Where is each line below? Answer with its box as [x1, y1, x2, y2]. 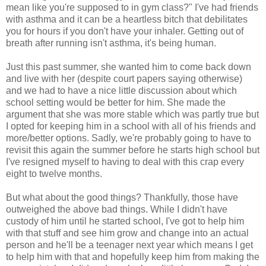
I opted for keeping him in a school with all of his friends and [6, 121, 256, 131]
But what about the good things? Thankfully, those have [6, 192, 238, 202]
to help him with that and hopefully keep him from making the [6, 251, 259, 262]
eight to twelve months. [6, 168, 102, 179]
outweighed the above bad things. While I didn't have [6, 204, 227, 214]
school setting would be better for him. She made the [6, 97, 226, 107]
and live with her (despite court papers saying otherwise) [6, 73, 242, 84]
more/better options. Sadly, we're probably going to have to [6, 132, 251, 143]
